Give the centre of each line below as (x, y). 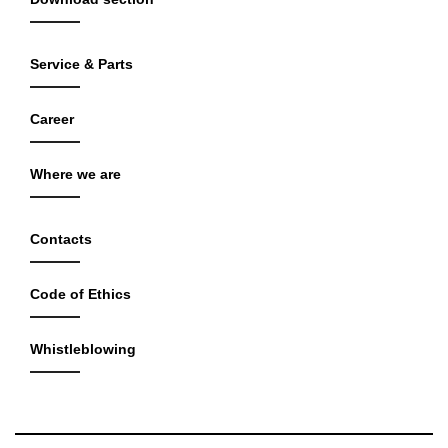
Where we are (75, 174)
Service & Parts (81, 64)
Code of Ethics (80, 294)
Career (52, 119)
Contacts (61, 239)
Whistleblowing (83, 349)
